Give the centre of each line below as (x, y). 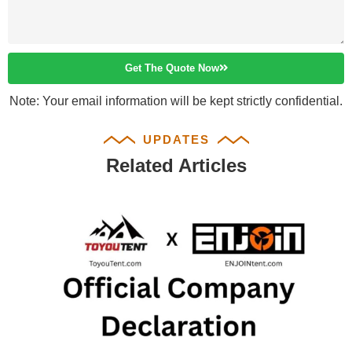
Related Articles (176, 165)
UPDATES (176, 139)
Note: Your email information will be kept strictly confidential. (176, 101)
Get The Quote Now (172, 68)
